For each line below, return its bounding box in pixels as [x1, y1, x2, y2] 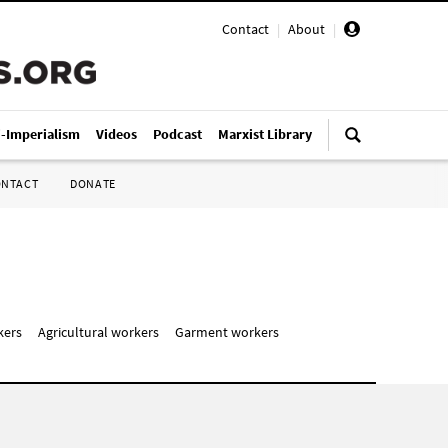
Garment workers [175, 323, 279, 341]
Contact [222, 20, 269, 38]
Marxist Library [218, 125, 312, 143]
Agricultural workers [38, 323, 159, 341]
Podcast [153, 125, 202, 143]
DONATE [70, 176, 116, 191]
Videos [96, 125, 137, 143]
